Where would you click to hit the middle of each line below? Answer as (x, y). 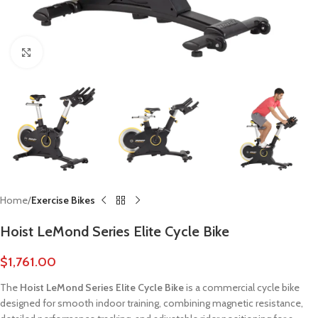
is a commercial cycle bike (242, 288)
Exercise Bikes (63, 201)
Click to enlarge (73, 52)
